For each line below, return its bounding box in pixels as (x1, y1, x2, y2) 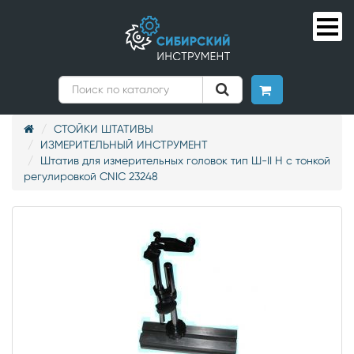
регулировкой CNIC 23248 (24, 170, 158, 183)
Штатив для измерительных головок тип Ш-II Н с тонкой (40, 154, 330, 167)
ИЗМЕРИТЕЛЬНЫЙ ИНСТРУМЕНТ (40, 138, 208, 151)
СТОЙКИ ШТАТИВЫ (54, 122, 153, 135)
